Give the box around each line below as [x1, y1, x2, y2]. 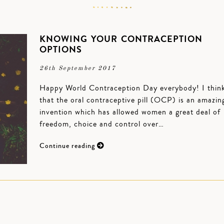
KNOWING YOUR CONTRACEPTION [39, 32, 202, 45]
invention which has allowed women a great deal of [39, 106, 220, 117]
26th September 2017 [39, 65, 116, 71]
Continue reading [39, 141, 97, 151]
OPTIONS [39, 43, 82, 56]
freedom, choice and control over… [39, 118, 164, 129]
